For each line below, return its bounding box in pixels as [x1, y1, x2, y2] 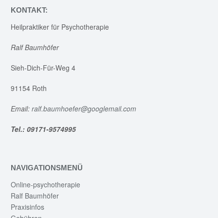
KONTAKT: [11, 6, 48, 15]
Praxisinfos [11, 202, 44, 212]
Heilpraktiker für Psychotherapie [11, 22, 109, 32]
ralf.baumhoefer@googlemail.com [32, 104, 138, 114]
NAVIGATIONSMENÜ [11, 163, 83, 172]
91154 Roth [11, 83, 47, 93]
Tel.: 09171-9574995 [11, 124, 76, 134]
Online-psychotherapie [11, 180, 80, 190]
